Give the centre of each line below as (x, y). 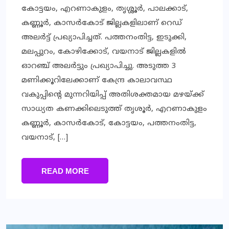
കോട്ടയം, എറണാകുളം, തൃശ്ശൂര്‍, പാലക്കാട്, (105, 9)
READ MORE (65, 171)
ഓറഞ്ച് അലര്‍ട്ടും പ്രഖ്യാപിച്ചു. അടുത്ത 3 (99, 66)
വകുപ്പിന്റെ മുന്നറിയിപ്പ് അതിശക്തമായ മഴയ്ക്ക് (113, 95)
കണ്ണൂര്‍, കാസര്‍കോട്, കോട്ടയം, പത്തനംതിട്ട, (109, 123)
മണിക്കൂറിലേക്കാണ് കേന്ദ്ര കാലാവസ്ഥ (97, 80)
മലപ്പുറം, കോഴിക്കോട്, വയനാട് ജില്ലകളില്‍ (104, 52)
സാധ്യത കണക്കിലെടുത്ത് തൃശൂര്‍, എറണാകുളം (114, 109)
